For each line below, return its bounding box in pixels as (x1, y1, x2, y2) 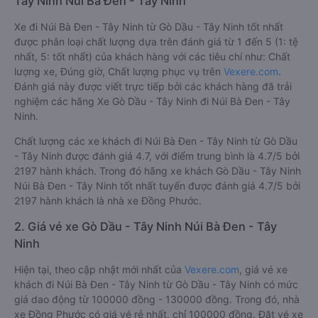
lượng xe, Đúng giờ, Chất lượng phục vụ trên (14, 65, 224, 77)
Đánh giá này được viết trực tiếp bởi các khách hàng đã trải (14, 80, 292, 92)
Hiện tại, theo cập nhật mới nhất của (14, 263, 185, 275)
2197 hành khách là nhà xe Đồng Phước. (14, 194, 202, 207)
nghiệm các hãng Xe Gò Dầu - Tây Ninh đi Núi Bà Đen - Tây (14, 95, 290, 107)
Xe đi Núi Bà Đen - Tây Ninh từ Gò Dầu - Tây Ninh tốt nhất (14, 21, 283, 33)
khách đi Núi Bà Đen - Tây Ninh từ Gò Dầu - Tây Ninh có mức (14, 278, 298, 290)
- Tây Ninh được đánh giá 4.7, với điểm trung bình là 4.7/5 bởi (14, 150, 300, 162)
